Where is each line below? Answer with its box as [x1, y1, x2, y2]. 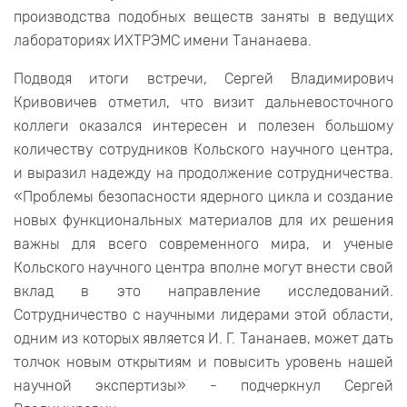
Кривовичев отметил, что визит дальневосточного [14, 94, 393, 112]
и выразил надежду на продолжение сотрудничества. [14, 164, 393, 183]
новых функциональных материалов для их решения [14, 212, 393, 230]
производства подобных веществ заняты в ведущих [14, 8, 393, 26]
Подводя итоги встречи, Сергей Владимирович [14, 70, 393, 88]
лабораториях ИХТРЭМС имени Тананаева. [14, 32, 312, 50]
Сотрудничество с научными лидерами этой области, [14, 306, 393, 324]
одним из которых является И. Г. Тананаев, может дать [14, 330, 393, 348]
